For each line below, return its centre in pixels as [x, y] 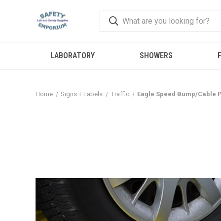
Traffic [120, 94]
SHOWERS [156, 55]
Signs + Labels [82, 94]
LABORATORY [73, 55]
